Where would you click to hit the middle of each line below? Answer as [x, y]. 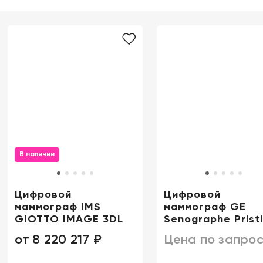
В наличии [37, 154]
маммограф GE [205, 207]
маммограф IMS [58, 207]
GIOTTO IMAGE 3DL [69, 219]
